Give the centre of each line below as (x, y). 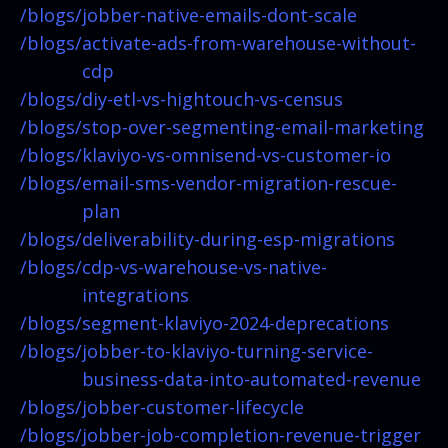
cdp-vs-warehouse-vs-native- (204, 266)
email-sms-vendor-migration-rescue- (239, 182)
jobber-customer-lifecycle (193, 406)
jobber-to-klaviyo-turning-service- (227, 350)
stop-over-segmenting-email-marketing (253, 126)
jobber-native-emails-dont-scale (219, 14)
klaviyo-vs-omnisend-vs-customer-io (236, 154)
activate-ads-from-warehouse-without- (249, 42)
